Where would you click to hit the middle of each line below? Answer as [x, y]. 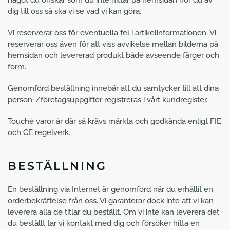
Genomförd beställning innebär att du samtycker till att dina [113, 88]
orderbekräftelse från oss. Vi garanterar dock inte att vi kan [111, 201]
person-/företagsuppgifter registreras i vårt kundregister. [108, 100]
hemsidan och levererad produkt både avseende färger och [113, 55]
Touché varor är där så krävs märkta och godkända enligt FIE [114, 121]
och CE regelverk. [39, 132]
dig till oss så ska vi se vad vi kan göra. [74, 11]
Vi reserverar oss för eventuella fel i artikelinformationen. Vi [112, 33]
